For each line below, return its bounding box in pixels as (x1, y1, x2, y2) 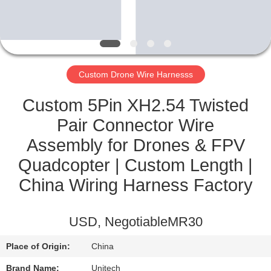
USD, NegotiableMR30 (68, 215, 203, 230)
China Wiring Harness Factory (18, 175, 253, 195)
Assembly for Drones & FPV (26, 135, 245, 155)
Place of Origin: (6, 241, 71, 252)
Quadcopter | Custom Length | (18, 155, 253, 175)
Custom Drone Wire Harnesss (78, 69, 193, 79)
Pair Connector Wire (57, 115, 214, 135)
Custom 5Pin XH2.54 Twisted (22, 95, 249, 115)
